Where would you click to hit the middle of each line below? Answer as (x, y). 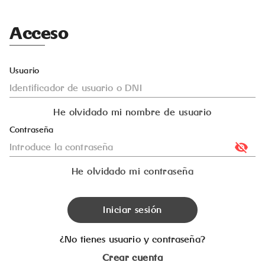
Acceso (39, 33)
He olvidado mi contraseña (132, 171)
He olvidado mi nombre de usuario (132, 112)
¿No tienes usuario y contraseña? (132, 239)
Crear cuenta (132, 258)
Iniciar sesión (132, 210)
